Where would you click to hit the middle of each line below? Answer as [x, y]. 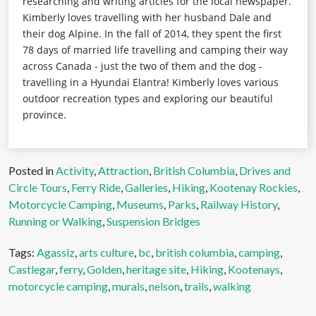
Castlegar [32, 269]
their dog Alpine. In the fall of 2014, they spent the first [152, 33]
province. [44, 114]
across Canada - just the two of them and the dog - [142, 66]
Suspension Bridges [153, 221]
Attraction [123, 170]
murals [128, 286]
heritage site [156, 269]
